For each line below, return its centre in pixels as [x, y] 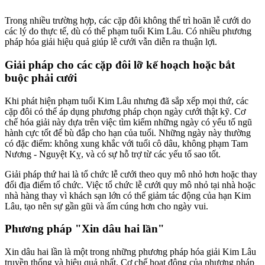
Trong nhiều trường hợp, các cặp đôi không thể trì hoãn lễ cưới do [128, 21]
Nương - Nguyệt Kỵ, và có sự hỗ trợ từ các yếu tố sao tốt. [113, 154]
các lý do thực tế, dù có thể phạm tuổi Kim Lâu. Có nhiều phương [128, 31]
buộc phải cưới [41, 77]
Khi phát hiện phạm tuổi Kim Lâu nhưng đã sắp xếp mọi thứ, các [127, 101]
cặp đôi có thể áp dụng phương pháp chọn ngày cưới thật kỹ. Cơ [125, 111]
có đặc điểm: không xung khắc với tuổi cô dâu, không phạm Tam [126, 143]
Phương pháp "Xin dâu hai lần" [85, 229]
